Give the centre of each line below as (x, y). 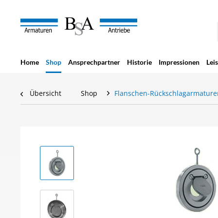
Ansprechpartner (94, 62)
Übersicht (45, 93)
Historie (139, 62)
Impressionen (179, 62)
